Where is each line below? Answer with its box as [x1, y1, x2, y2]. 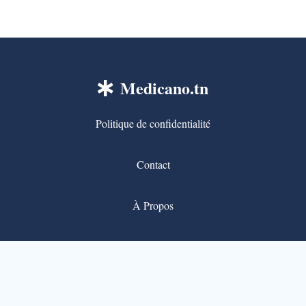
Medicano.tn [120, 75, 208, 100]
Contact [136, 156, 170, 171]
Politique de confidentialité [96, 115, 210, 130]
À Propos [133, 197, 173, 212]
